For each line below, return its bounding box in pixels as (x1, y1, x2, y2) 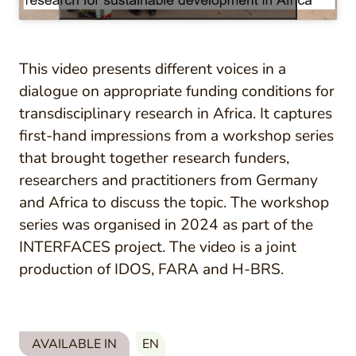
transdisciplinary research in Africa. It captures (19, 103, 332, 124)
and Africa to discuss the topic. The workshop (19, 192, 329, 213)
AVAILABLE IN (32, 335, 117, 353)
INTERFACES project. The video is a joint (19, 236, 296, 257)
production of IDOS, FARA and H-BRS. (19, 258, 284, 280)
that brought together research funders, (19, 147, 289, 168)
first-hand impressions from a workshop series (19, 125, 334, 146)
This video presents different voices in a (19, 58, 286, 79)
